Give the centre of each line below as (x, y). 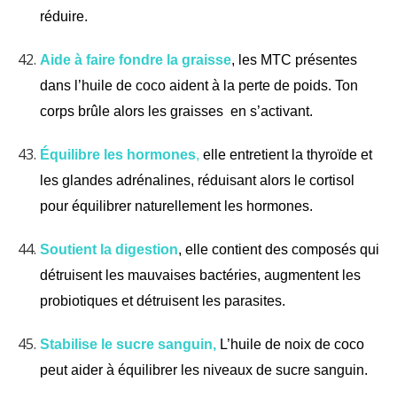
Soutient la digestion (109, 249)
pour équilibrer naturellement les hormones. (176, 206)
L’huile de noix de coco (292, 344)
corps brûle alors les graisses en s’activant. (176, 111)
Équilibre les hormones (118, 154)
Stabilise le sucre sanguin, (128, 344)
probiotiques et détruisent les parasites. (163, 300)
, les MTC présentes (294, 59)
